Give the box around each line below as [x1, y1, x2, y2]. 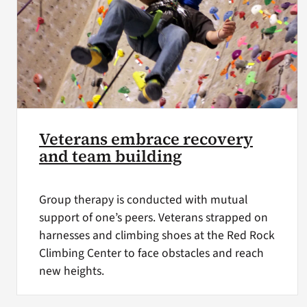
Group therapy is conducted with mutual [38, 191, 247, 208]
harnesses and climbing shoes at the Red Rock [38, 226, 275, 244]
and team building [38, 145, 182, 168]
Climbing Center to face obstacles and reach [38, 244, 264, 262]
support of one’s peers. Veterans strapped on [38, 208, 268, 226]
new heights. [38, 262, 104, 280]
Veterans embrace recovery [38, 128, 253, 151]
